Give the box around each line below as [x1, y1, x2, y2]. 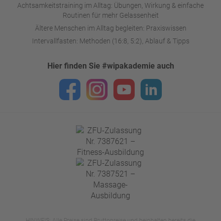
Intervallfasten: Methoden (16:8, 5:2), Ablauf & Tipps [32, 37, 189, 45]
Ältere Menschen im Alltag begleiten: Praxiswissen [35, 24, 186, 32]
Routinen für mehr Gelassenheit [62, 11, 159, 19]
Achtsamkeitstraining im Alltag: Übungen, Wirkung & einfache [17, 1, 204, 9]
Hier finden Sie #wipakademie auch [47, 61, 174, 71]
